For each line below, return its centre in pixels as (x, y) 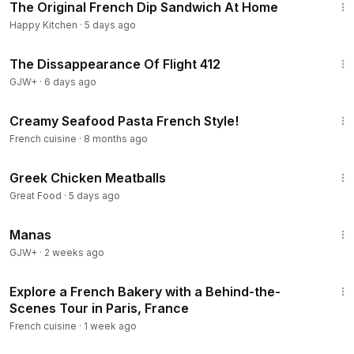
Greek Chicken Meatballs (88, 178)
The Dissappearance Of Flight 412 (115, 64)
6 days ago (70, 82)
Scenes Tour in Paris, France (99, 308)
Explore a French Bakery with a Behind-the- (145, 292)
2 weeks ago (74, 252)
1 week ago (110, 326)
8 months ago (116, 139)
